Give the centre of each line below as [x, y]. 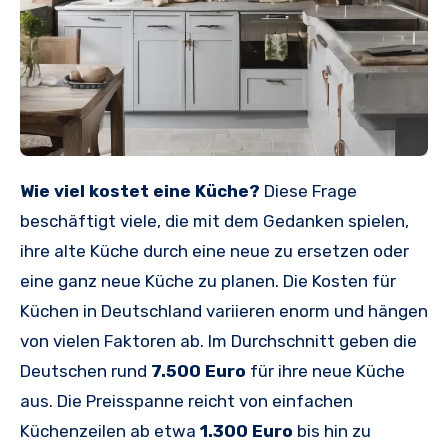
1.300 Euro [246, 430]
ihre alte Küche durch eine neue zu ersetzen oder [214, 250]
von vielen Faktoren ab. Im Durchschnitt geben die [218, 340]
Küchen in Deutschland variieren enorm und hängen [224, 310]
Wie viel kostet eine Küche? [147, 190]
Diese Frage [308, 190]
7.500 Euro [198, 370]
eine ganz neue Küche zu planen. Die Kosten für [208, 280]
